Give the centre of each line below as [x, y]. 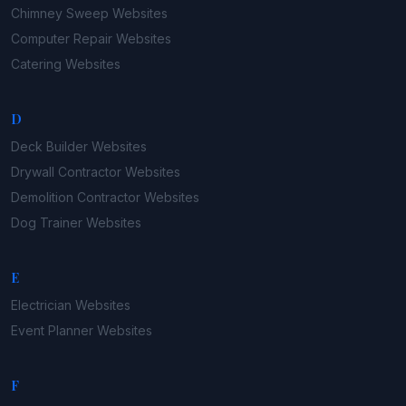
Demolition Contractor [76, 197]
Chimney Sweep [60, 13]
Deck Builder [49, 146]
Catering [36, 63]
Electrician [41, 304]
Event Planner [52, 330]
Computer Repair [62, 38]
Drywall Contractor [66, 171]
